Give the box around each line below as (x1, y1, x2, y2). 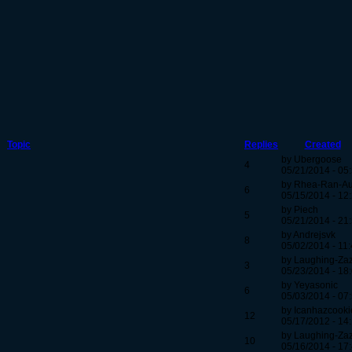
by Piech (281, 204, 318, 216)
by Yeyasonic (281, 280, 338, 291)
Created (304, 139, 341, 151)
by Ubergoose (281, 154, 342, 166)
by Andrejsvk (281, 229, 335, 241)
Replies (244, 139, 278, 151)
